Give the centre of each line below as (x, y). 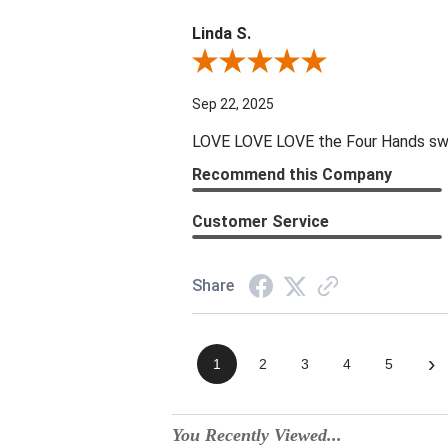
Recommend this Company (292, 174)
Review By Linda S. (249, 62)
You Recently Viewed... (257, 434)
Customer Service (260, 221)
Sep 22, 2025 (233, 103)
